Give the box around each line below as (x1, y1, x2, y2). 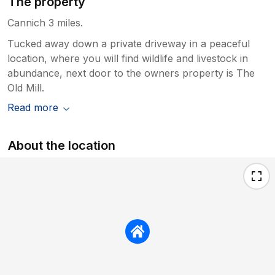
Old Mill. (7, 82, 44, 95)
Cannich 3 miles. (7, 17, 83, 29)
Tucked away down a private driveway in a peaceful (7, 37, 250, 50)
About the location (8, 138, 116, 153)
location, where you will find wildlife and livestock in (7, 52, 248, 65)
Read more (7, 101, 58, 114)
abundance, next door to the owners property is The (7, 67, 255, 80)
